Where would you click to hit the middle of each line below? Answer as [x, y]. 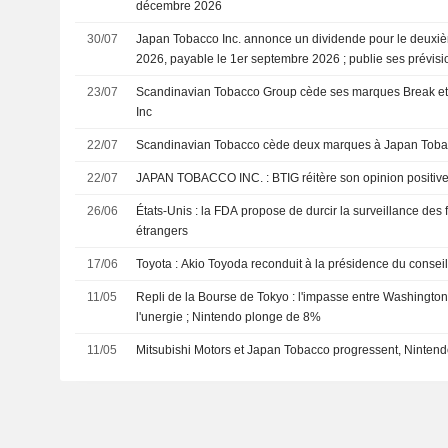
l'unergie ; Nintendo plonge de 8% [229, 317]
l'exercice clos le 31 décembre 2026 [234, 79]
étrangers [162, 231]
